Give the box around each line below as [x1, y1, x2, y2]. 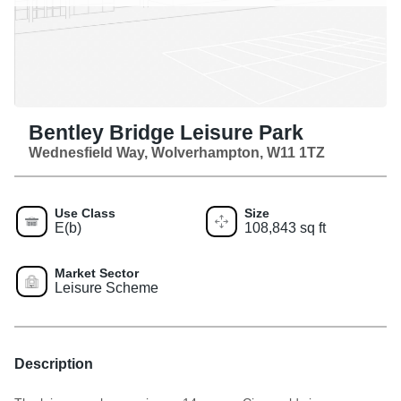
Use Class [55, 205, 115, 220]
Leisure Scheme [55, 279, 158, 295]
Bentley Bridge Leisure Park [29, 121, 303, 144]
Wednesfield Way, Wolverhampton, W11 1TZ [29, 144, 325, 160]
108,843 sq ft [244, 219, 326, 235]
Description [14, 355, 93, 371]
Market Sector [55, 265, 139, 280]
